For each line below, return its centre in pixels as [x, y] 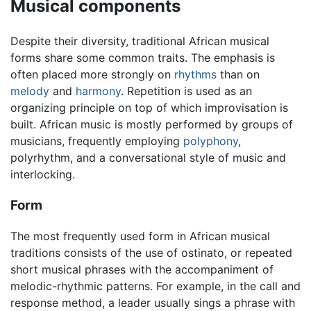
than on [238, 75]
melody [30, 91]
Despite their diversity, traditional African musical [140, 41]
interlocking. [43, 175]
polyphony [211, 141]
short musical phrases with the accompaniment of [142, 270]
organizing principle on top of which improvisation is [149, 108]
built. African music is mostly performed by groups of [152, 125]
